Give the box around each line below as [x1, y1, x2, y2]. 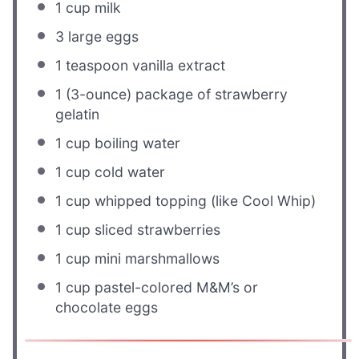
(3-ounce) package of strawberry [62, 86, 288, 103]
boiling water [91, 135, 181, 152]
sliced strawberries [91, 221, 221, 239]
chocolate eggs [55, 299, 159, 317]
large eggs [64, 28, 139, 46]
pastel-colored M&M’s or [91, 279, 259, 296]
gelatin [55, 106, 100, 123]
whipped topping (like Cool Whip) [91, 192, 317, 210]
